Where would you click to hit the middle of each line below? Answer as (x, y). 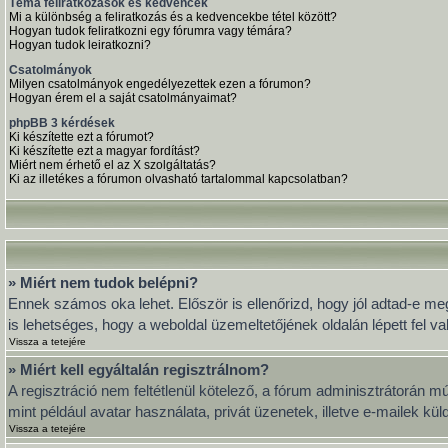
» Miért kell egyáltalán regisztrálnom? (138, 369)
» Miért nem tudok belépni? (103, 282)
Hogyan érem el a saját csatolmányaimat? (123, 98)
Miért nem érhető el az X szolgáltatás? (112, 165)
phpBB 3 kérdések (62, 123)
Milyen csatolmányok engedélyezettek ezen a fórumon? (160, 84)
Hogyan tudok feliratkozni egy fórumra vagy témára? (150, 31)
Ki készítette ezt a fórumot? (81, 137)
